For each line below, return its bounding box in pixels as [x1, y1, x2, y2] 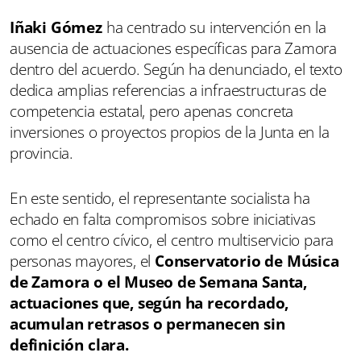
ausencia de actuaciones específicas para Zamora [10, 37, 338, 59]
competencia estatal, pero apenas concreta [10, 100, 294, 122]
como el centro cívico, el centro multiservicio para [10, 229, 334, 251]
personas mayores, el [10, 250, 151, 272]
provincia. [10, 142, 74, 164]
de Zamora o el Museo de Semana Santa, [10, 271, 307, 293]
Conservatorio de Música [151, 250, 339, 272]
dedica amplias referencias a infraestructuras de [10, 79, 326, 101]
